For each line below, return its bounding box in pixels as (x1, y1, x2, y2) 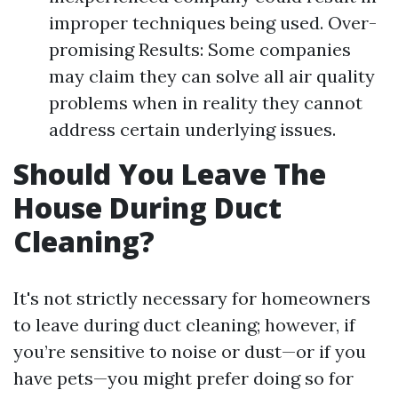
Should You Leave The (13, 155, 326, 194)
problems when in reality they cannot (49, 92, 362, 115)
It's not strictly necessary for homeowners (13, 287, 370, 310)
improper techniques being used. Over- (49, 12, 377, 35)
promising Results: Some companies (49, 38, 351, 61)
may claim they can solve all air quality (49, 65, 375, 88)
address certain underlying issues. (49, 118, 336, 141)
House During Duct (13, 188, 282, 227)
